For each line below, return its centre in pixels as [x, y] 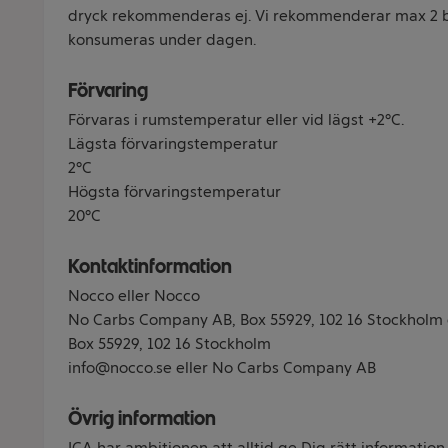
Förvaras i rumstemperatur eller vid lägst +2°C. [236, 119]
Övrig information [142, 418]
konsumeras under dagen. [162, 39]
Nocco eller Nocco [134, 295]
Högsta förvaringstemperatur [174, 191]
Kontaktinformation [150, 266]
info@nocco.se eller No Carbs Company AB [222, 367]
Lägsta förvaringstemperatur [173, 143]
